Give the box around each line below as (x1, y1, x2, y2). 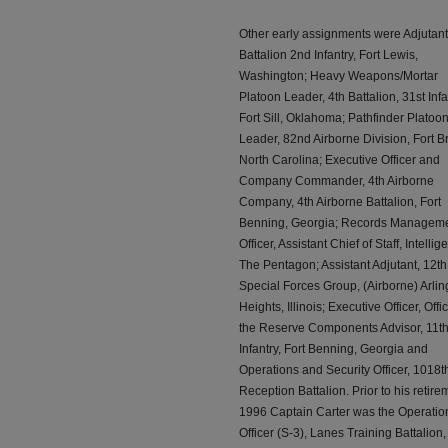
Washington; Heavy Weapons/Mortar (239, 69, 438, 84)
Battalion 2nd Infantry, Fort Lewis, (239, 48, 418, 63)
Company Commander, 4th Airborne (239, 174, 434, 189)
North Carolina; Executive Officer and (239, 153, 440, 168)
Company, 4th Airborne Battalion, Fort (239, 195, 441, 210)
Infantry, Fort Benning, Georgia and (239, 342, 428, 357)
